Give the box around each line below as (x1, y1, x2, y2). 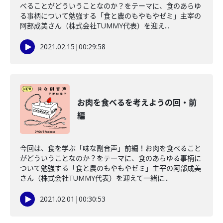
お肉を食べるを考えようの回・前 (77, 97, 197, 108)
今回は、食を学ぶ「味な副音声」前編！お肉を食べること (20, 143, 201, 153)
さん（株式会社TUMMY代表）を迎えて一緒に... (20, 173, 169, 183)
